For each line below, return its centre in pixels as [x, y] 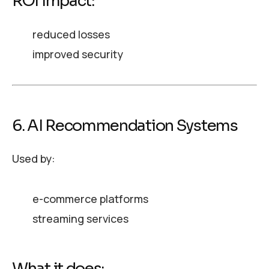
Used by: [34, 159]
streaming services [80, 219]
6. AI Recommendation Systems [125, 125]
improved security [77, 54]
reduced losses [71, 35]
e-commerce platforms [90, 199]
